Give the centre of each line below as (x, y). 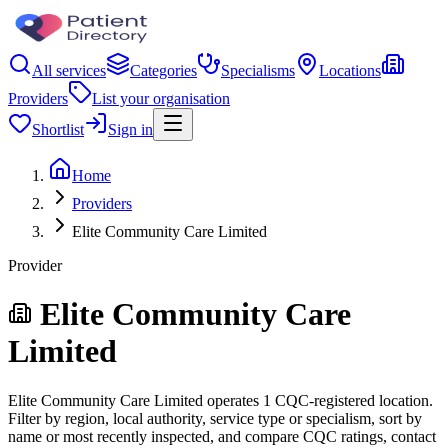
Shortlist (58, 129)
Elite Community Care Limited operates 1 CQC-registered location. (220, 400)
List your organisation (161, 98)
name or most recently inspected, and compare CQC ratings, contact (222, 436)
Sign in (130, 129)
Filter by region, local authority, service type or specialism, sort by (215, 418)
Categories (163, 70)
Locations (350, 70)
